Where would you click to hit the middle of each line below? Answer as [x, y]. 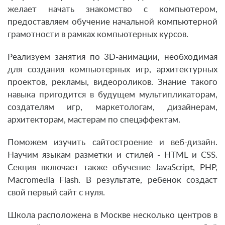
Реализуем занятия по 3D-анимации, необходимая [113, 57]
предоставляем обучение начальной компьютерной [113, 22]
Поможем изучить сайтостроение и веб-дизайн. [113, 143]
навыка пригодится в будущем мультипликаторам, [113, 95]
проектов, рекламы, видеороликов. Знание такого [113, 82]
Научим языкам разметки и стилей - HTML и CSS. [113, 155]
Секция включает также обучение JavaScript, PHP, [113, 168]
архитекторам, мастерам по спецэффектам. [94, 120]
